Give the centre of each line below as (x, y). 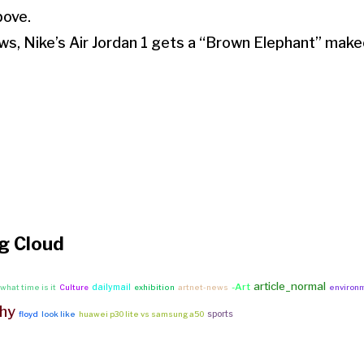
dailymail (111, 288)
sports (220, 314)
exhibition (154, 288)
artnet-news (203, 288)
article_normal (290, 286)
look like (58, 314)
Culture (74, 288)
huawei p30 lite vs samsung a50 (141, 314)
